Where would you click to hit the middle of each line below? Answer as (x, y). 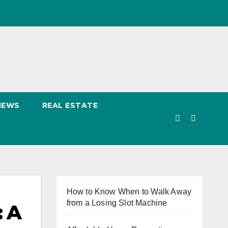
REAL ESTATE (70, 105)
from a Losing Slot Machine (117, 203)
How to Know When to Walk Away (129, 192)
